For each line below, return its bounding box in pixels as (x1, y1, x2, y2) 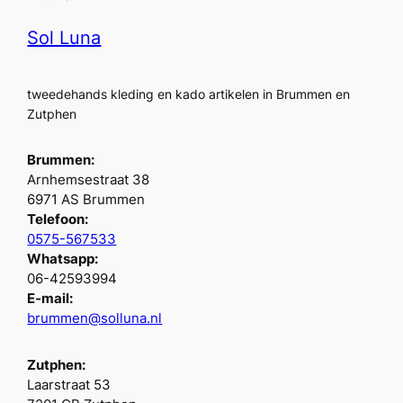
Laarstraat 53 (27, 376, 112, 393)
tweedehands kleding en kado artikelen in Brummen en (27, 86, 351, 103)
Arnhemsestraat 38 (27, 172, 150, 189)
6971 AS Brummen (27, 192, 146, 209)
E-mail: (27, 291, 74, 308)
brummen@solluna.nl (27, 310, 163, 327)
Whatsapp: (27, 251, 99, 268)
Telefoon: (27, 211, 89, 228)
